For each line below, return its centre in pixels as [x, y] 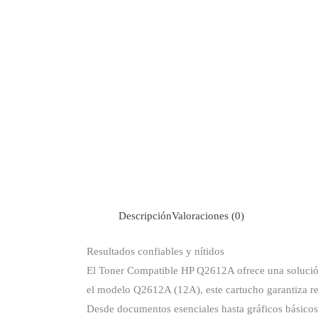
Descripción [146, 216]
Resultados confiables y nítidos [156, 251]
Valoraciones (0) [208, 216]
